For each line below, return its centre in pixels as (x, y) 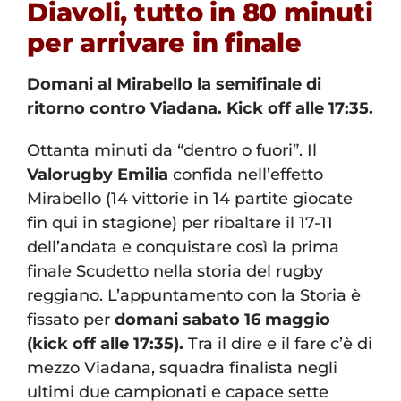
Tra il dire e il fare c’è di (280, 344)
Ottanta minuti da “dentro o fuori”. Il (172, 151)
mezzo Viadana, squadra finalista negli (182, 368)
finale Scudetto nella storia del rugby (175, 272)
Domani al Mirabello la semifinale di (174, 85)
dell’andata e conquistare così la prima (183, 247)
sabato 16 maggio (256, 320)
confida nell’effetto (246, 175)
